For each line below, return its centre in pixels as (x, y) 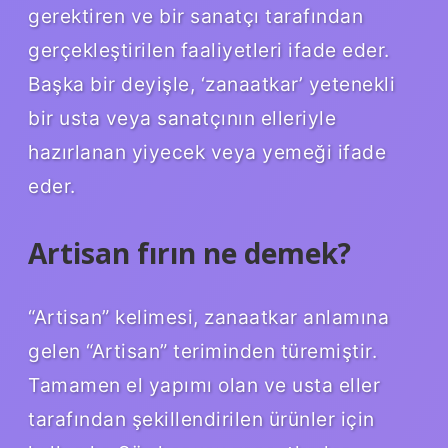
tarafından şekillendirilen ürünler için (201, 418)
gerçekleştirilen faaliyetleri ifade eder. (209, 49)
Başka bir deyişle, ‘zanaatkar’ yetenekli (211, 83)
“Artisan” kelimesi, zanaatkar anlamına (208, 316)
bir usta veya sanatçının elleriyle (182, 117)
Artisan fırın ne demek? (189, 252)
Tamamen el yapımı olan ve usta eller (204, 384)
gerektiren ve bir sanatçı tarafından (195, 15)
